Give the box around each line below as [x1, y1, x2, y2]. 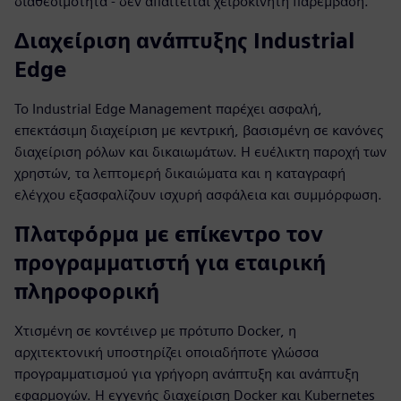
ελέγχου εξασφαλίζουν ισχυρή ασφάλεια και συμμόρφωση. [14, 186, 382, 203]
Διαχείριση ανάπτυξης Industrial [14, 28, 354, 54]
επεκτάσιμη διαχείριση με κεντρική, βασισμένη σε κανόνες [14, 122, 384, 139]
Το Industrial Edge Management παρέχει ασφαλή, [14, 100, 322, 117]
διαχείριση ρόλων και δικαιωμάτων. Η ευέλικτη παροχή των [14, 143, 387, 160]
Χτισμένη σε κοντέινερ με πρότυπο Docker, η [14, 322, 296, 339]
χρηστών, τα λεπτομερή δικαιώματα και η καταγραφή [14, 165, 346, 182]
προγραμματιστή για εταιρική [14, 250, 326, 276]
